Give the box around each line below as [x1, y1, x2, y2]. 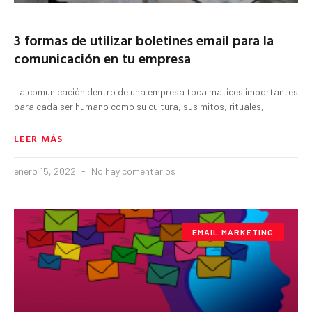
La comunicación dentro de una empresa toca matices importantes [14, 85, 298, 97]
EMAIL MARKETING [192, 226, 274, 237]
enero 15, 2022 [14, 164, 78, 177]
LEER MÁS [14, 130, 63, 146]
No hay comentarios [89, 164, 175, 177]
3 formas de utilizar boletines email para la [14, 29, 274, 50]
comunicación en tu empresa [14, 47, 191, 68]
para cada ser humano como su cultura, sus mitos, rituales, [14, 100, 264, 112]
